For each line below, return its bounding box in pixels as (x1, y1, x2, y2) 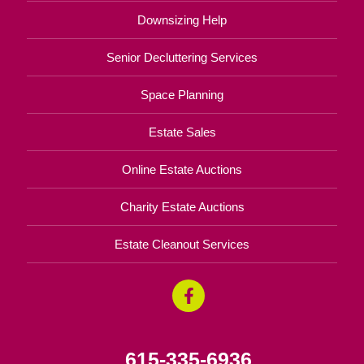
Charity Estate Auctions (119, 200, 245, 214)
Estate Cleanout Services (115, 237, 249, 252)
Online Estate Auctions (122, 162, 242, 177)
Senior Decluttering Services (106, 50, 258, 65)
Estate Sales (148, 125, 216, 140)
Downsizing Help (137, 13, 227, 28)
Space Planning (141, 88, 223, 102)
